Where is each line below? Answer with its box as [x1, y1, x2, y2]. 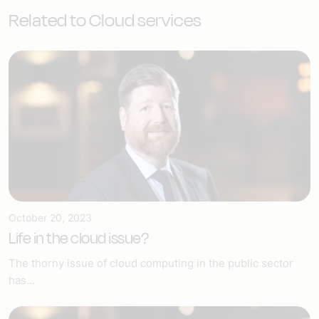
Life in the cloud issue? [9, 226, 149, 250]
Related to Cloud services [9, 6, 202, 33]
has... [9, 273, 35, 287]
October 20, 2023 [9, 211, 92, 224]
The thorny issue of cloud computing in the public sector [9, 256, 293, 270]
